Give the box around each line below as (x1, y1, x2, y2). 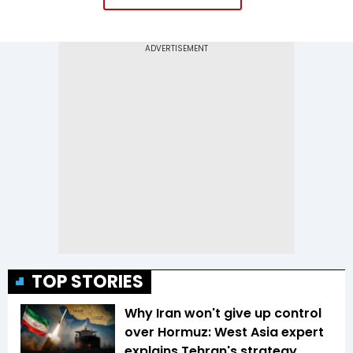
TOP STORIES (32, 269, 143, 295)
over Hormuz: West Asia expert (124, 323, 324, 342)
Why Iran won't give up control (124, 304, 321, 323)
